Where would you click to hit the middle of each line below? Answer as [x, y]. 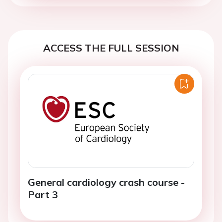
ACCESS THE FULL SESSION [111, 48]
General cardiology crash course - [106, 182]
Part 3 [43, 195]
